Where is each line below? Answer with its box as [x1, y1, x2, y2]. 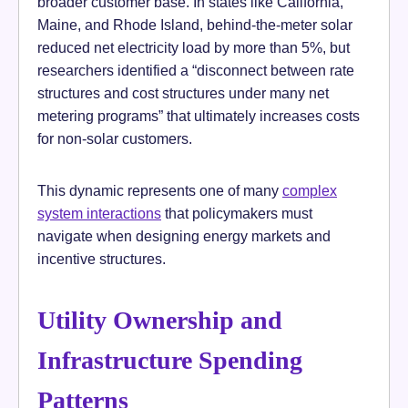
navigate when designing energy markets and [37, 228, 331, 245]
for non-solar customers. [37, 130, 192, 148]
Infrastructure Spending [37, 345, 302, 374]
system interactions [37, 205, 161, 222]
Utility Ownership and [37, 305, 282, 334]
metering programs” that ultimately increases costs [37, 107, 360, 125]
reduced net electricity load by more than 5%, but [37, 39, 350, 56]
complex [282, 182, 337, 199]
